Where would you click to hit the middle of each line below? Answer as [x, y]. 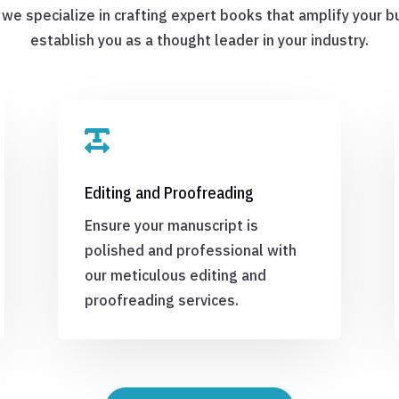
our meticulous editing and [175, 276]
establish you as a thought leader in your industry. [199, 40]
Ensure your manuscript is [171, 226]
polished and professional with [190, 251]
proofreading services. [161, 301]
